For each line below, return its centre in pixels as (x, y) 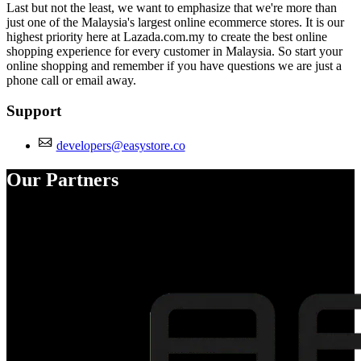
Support (34, 111)
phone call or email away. (71, 80)
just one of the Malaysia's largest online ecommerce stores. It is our (175, 22)
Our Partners (62, 179)
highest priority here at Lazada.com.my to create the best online (167, 36)
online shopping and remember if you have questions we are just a (174, 65)
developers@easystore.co (120, 145)
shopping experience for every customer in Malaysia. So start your (174, 51)
